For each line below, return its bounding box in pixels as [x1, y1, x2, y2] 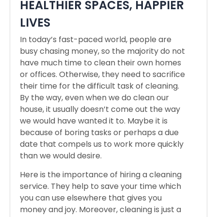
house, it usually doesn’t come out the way [20, 103, 180, 115]
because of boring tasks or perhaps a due [20, 126, 179, 138]
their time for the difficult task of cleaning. [20, 80, 179, 92]
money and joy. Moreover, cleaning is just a [20, 203, 181, 215]
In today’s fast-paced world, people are [20, 33, 171, 45]
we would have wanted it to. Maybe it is [20, 115, 168, 126]
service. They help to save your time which [20, 180, 181, 192]
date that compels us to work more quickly [20, 138, 184, 150]
